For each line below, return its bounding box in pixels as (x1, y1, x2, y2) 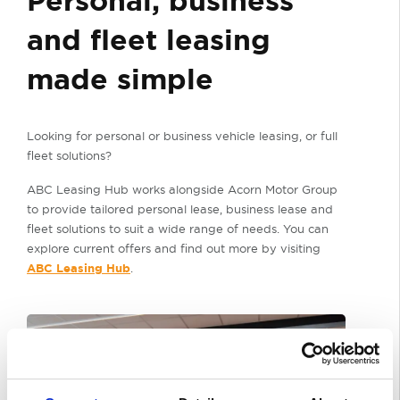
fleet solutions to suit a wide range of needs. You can (27, 221, 329, 236)
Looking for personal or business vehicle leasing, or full (27, 128, 337, 143)
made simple (27, 59, 213, 98)
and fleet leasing (27, 20, 271, 59)
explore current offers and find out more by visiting (27, 240, 321, 255)
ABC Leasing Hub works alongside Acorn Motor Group (27, 181, 337, 196)
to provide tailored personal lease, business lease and (27, 201, 333, 216)
